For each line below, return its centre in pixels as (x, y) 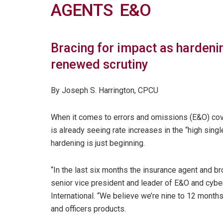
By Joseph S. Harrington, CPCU (105, 90)
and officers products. (88, 209)
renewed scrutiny (99, 65)
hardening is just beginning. (98, 143)
